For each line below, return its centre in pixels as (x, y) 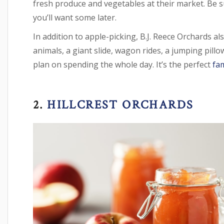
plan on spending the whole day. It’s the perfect (123, 64)
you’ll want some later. (75, 17)
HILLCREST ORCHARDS (118, 104)
